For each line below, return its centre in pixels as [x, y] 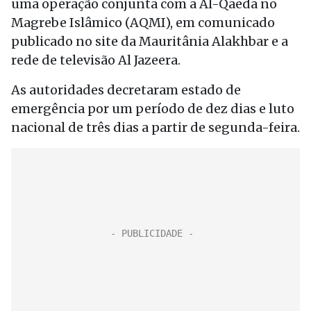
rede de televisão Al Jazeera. [96, 60]
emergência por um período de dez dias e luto [153, 109]
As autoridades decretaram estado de [126, 90]
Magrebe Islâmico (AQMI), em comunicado [143, 23]
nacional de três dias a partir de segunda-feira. [155, 127]
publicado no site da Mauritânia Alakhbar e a [150, 41]
